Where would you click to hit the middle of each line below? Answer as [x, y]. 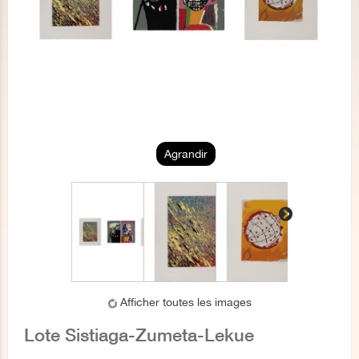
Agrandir [186, 154]
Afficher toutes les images [186, 302]
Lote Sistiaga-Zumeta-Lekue [139, 335]
